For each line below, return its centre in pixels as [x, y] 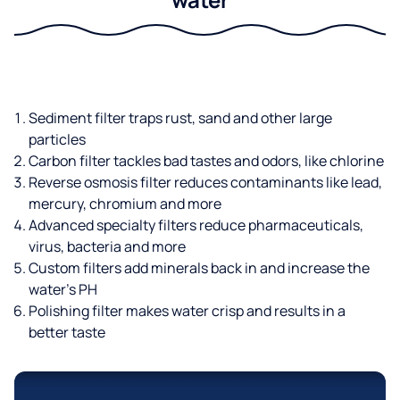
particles [57, 140]
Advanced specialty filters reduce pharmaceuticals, [196, 225]
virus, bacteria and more [107, 247]
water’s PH [63, 290]
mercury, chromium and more [125, 204]
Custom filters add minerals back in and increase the [199, 268]
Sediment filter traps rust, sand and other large [180, 118]
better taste [67, 333]
